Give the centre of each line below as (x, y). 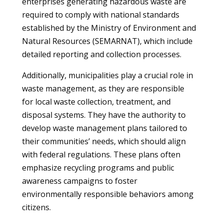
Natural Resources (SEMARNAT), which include (107, 41)
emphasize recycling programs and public (98, 168)
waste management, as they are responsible (103, 88)
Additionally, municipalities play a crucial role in (107, 75)
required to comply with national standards (100, 15)
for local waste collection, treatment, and (96, 102)
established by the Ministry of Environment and (109, 28)
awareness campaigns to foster (79, 181)
